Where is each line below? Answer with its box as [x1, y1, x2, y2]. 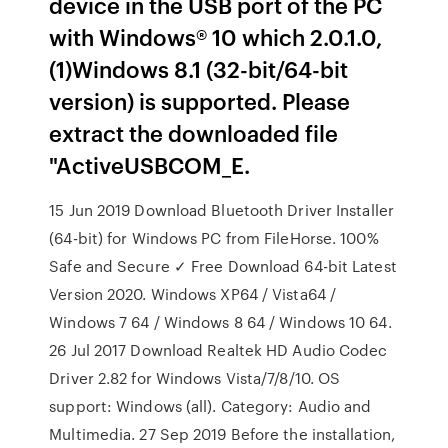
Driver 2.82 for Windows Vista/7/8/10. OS [49, 367, 341, 389]
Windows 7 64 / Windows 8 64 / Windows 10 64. [49, 311, 392, 333]
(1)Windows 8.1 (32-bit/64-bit [49, 53, 349, 84]
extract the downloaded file [49, 117, 339, 148]
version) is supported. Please [49, 85, 351, 116]
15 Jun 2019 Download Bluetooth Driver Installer [49, 199, 394, 221]
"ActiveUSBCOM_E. [49, 149, 251, 180]
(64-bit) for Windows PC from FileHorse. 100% [49, 227, 379, 249]
